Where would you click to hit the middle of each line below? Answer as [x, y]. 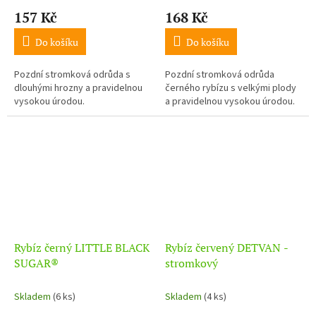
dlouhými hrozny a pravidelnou [78, 88]
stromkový [192, 263]
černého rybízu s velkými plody [231, 88]
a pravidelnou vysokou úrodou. [230, 101]
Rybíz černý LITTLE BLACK [82, 247]
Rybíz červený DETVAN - [227, 247]
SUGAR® [36, 263]
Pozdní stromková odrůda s [72, 74]
